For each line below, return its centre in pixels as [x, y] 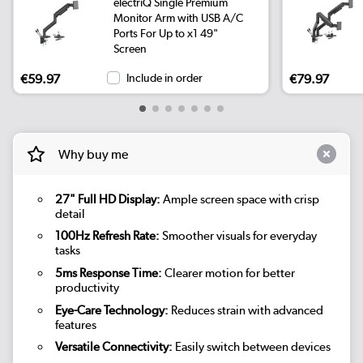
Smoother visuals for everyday [238, 236]
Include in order [165, 77]
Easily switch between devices [251, 347]
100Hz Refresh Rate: [107, 236]
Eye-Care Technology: [111, 310]
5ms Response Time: [108, 273]
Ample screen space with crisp [239, 199]
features [75, 325]
